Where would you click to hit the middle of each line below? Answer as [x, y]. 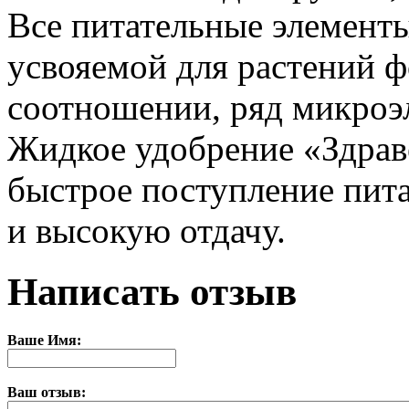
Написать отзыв [152, 291]
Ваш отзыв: [47, 392]
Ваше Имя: [44, 340]
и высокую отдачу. [147, 230]
